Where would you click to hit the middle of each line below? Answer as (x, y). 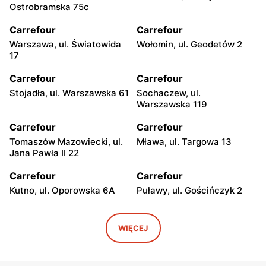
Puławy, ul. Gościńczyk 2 (189, 191)
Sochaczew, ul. (169, 93)
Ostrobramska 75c (49, 7)
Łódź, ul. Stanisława (52, 228)
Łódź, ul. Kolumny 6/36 (186, 228)
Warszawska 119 (172, 104)
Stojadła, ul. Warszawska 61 (69, 93)
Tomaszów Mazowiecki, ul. (66, 142)
